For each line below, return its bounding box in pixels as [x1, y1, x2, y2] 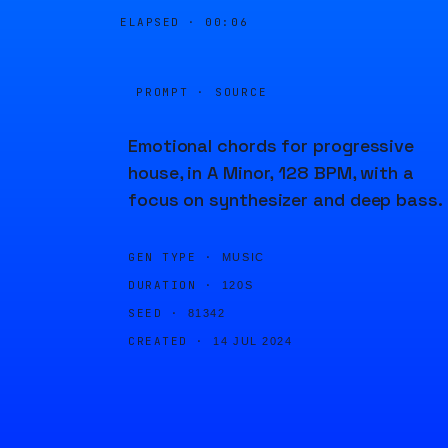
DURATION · [128, 278, 214, 292]
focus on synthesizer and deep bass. [128, 188, 443, 211]
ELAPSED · [120, 15, 206, 29]
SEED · [128, 306, 180, 320]
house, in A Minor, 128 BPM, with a [128, 161, 414, 184]
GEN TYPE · [128, 250, 214, 264]
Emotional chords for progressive [128, 134, 415, 157]
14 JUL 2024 [213, 335, 293, 347]
